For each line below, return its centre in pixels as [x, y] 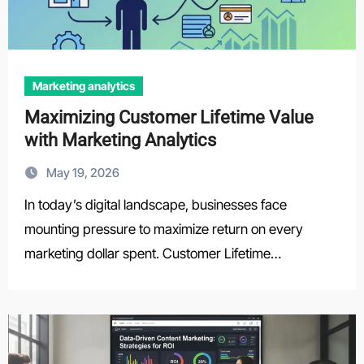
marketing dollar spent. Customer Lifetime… [152, 253]
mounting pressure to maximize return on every [163, 229]
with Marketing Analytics [120, 140]
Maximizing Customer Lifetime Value [169, 117]
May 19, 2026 [82, 173]
